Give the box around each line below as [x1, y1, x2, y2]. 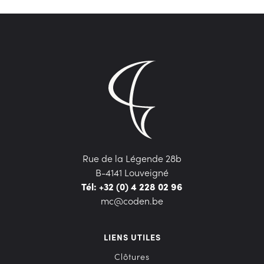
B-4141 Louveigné [95, 166, 169, 179]
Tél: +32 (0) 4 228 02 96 [81, 180, 183, 193]
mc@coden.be [101, 194, 163, 207]
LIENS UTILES [103, 231, 161, 243]
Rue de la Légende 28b [82, 151, 181, 165]
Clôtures [114, 250, 150, 263]
